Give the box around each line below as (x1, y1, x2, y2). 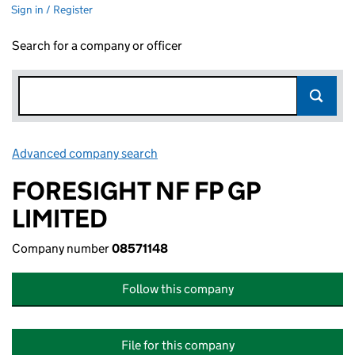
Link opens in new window (160, 146, 300, 161)
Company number (12, 241, 112, 256)
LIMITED (12, 203, 108, 235)
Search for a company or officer (12, 38, 182, 53)
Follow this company (121, 281, 234, 296)
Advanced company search (12, 146, 158, 161)
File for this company (120, 338, 235, 353)
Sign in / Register (11, 2, 93, 17)
